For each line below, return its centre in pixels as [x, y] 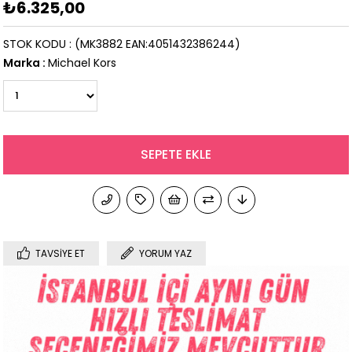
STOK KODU [35, 44]
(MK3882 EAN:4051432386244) [158, 44]
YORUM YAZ [166, 254]
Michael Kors [82, 63]
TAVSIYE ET [60, 254]
